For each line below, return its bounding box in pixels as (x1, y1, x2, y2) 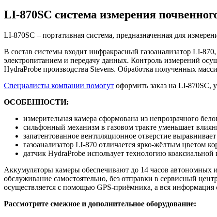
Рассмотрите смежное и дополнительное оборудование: (4, 199, 196, 208)
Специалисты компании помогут (4, 81, 114, 90)
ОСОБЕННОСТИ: (4, 97, 69, 106)
